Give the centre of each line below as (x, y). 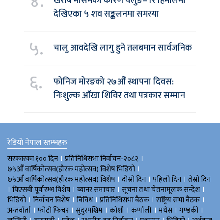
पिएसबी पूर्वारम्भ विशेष (41, 190)
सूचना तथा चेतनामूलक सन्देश (161, 190)
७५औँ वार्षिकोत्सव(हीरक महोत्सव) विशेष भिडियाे (71, 169)
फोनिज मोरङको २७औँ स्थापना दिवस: (114, 82)
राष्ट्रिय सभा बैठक (178, 200)
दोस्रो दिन (134, 179)
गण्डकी (189, 210)
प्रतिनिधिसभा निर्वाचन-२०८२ (102, 159)
